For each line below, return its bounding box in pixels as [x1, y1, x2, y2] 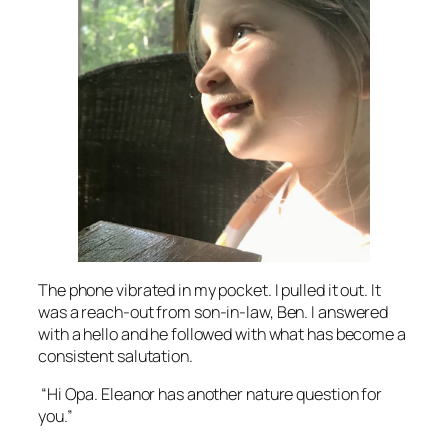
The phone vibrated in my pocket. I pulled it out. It [38, 278, 381, 301]
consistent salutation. [38, 344, 193, 367]
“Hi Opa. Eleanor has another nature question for [38, 382, 383, 405]
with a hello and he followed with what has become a [38, 322, 406, 345]
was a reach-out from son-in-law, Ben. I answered [38, 300, 389, 323]
